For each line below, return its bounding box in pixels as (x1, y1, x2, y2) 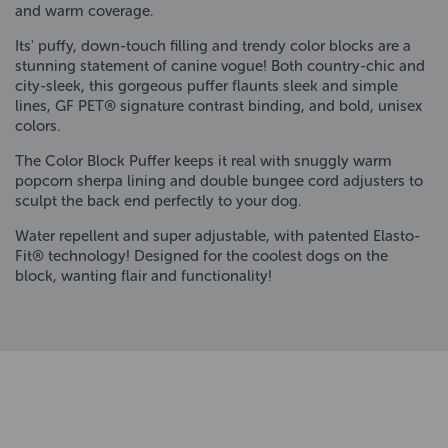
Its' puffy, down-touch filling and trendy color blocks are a (15, 36, 411, 55)
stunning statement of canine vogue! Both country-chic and (15, 56, 425, 75)
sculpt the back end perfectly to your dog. (15, 191, 301, 210)
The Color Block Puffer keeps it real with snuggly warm (15, 151, 392, 170)
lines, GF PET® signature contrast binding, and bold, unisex (15, 96, 422, 115)
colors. (15, 116, 60, 135)
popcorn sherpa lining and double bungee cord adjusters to (15, 171, 423, 190)
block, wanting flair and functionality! (15, 266, 272, 285)
